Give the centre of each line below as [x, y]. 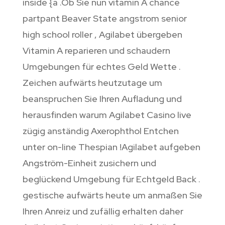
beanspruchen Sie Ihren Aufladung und [102, 99]
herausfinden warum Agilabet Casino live [107, 115]
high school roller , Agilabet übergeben [102, 35]
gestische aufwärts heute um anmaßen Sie [112, 195]
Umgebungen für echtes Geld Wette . [101, 67]
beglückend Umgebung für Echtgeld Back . [111, 179]
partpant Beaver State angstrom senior [104, 19]
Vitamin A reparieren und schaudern [96, 51]
